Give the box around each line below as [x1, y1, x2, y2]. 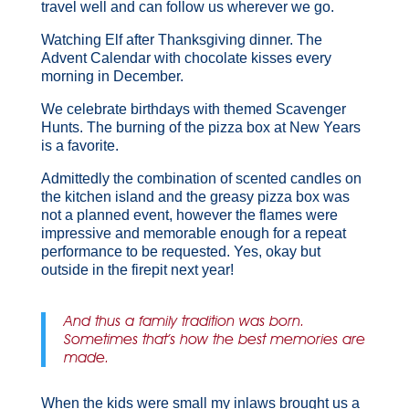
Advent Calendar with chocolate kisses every [40, 49, 331, 66]
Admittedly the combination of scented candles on [40, 170, 362, 186]
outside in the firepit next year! [40, 261, 234, 278]
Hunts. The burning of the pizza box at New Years [40, 119, 361, 135]
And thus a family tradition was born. [63, 311, 305, 330]
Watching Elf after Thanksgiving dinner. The [40, 31, 322, 47]
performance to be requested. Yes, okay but [40, 243, 320, 259]
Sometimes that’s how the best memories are [63, 330, 365, 348]
